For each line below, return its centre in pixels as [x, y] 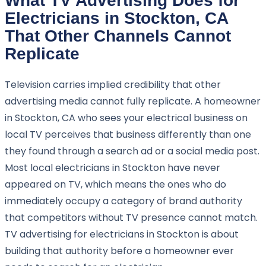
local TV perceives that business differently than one [128, 135]
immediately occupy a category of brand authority [123, 201]
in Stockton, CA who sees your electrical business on [126, 118]
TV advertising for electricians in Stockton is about [122, 235]
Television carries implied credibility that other [113, 85]
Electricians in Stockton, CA [116, 18]
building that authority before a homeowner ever [119, 251]
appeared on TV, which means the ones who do [115, 185]
